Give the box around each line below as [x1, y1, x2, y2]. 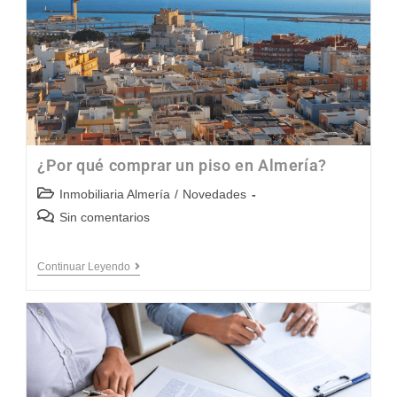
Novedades [183, 186, 247, 201]
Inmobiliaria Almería [59, 186, 171, 201]
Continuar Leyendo [37, 260, 131, 273]
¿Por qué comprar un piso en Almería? [37, 155, 327, 175]
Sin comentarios [59, 209, 151, 224]
